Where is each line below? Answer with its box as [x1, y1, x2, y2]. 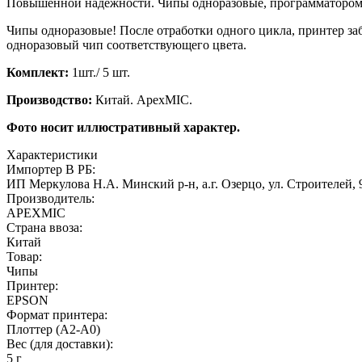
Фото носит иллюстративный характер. [6, 120, 240, 134]
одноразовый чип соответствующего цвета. [6, 37, 246, 52]
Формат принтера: [6, 307, 107, 322]
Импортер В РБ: [6, 162, 95, 176]
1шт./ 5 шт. [69, 65, 130, 79]
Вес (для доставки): [6, 336, 113, 351]
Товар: [6, 249, 42, 263]
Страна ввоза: [6, 220, 82, 234]
